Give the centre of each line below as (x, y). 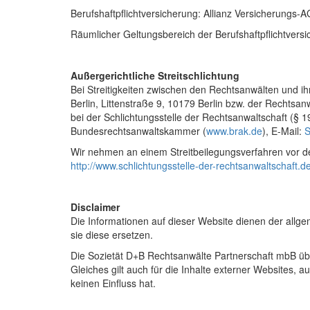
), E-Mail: (283, 130)
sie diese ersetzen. (112, 234)
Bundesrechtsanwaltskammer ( (138, 130)
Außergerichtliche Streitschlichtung (155, 75)
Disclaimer (95, 207)
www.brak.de (234, 130)
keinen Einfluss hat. (113, 283)
